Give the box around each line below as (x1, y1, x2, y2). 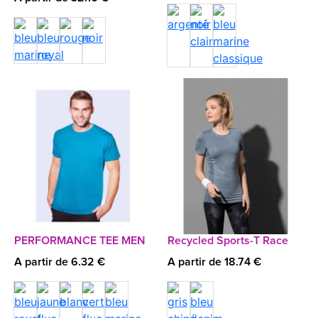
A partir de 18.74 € (168, 256, 261, 268)
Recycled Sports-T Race (168, 235, 288, 246)
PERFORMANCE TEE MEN (14, 235, 146, 246)
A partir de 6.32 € (14, 256, 105, 268)
